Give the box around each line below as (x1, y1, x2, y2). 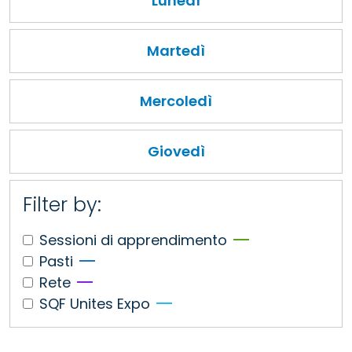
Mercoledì (140, 90, 212, 111)
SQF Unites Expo (39, 293, 150, 313)
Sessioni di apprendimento (39, 229, 227, 250)
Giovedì (147, 141, 205, 161)
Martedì (147, 40, 205, 60)
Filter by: (23, 190, 101, 218)
